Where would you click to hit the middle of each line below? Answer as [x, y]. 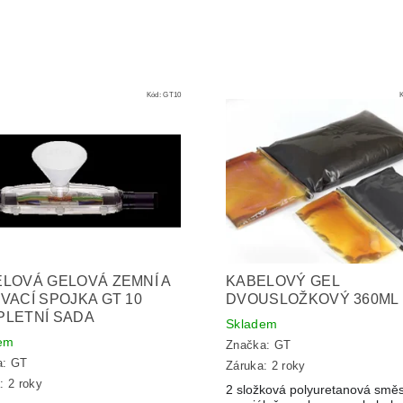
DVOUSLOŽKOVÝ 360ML [312, 299]
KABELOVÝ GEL [282, 281]
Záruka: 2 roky [265, 365]
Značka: [250, 345]
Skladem [251, 323]
